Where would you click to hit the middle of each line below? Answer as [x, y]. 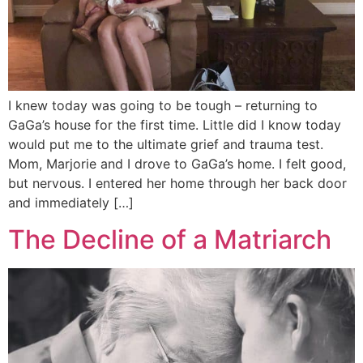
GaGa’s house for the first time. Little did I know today [175, 125]
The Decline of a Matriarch [170, 239]
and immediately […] [71, 203]
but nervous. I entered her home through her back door [177, 184]
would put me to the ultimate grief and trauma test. [166, 145]
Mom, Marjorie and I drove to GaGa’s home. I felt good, [177, 164]
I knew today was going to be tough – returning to [163, 106]
